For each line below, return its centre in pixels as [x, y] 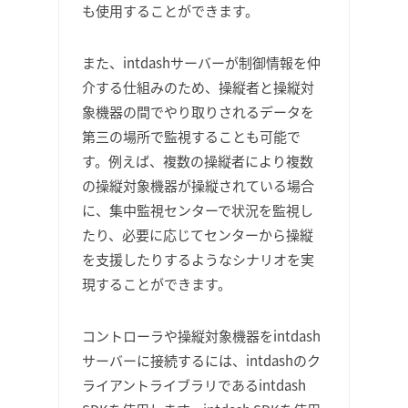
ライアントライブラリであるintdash [194, 385]
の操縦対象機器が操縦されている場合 [198, 185]
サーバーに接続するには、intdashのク [201, 360]
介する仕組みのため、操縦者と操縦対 [198, 87]
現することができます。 [157, 284]
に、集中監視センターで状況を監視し [198, 210]
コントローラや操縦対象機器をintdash [201, 336]
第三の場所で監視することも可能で [191, 136]
